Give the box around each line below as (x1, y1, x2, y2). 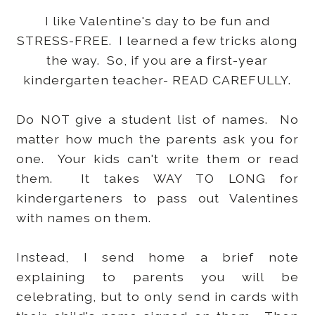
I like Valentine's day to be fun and (44, 13, 270, 29)
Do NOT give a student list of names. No (16, 112, 299, 127)
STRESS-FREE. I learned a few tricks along (17, 33, 298, 49)
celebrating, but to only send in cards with (16, 289, 299, 304)
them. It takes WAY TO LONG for (16, 171, 299, 186)
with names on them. (16, 210, 152, 226)
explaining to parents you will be (16, 269, 299, 285)
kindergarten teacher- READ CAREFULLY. (23, 72, 292, 88)
